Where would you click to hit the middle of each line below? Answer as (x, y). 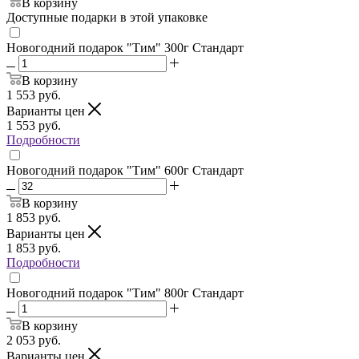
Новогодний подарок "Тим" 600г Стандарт (125, 170)
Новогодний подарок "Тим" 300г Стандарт (125, 47)
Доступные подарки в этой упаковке (107, 17)
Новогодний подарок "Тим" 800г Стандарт (125, 292)
